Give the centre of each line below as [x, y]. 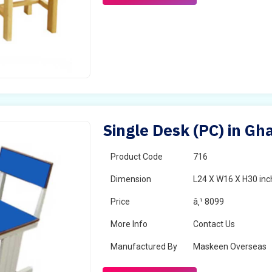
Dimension [131, 179]
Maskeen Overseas [230, 246]
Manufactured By [144, 246]
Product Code [137, 157]
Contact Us [214, 224]
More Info [129, 224]
